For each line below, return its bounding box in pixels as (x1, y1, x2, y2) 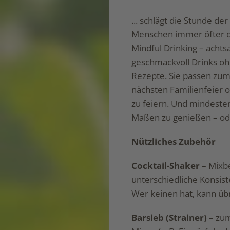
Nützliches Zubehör (131, 135, 216, 147)
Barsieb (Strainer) (131, 211, 207, 223)
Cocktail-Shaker (131, 159, 200, 171)
